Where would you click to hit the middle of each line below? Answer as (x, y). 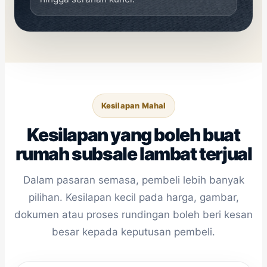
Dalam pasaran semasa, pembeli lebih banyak (133, 180)
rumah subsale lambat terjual (133, 153)
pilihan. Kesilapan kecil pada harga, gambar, (133, 197)
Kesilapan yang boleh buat (133, 134)
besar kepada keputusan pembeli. (133, 232)
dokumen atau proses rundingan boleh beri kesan (133, 214)
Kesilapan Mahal (133, 105)
